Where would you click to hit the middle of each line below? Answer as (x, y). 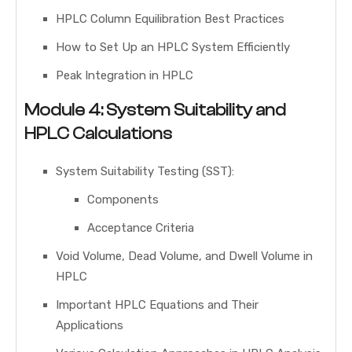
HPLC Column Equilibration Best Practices (170, 19)
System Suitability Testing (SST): (145, 172)
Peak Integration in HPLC (125, 76)
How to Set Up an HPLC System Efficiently (173, 48)
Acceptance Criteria (141, 228)
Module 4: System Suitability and (155, 110)
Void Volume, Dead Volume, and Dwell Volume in (184, 257)
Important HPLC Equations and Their (157, 305)
